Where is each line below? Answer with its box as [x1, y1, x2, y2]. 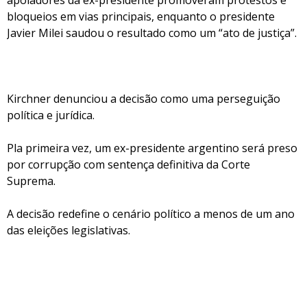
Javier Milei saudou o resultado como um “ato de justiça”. [7, 25, 297, 40]
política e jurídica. [7, 108, 95, 123]
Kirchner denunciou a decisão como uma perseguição [7, 91, 280, 106]
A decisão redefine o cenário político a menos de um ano [7, 206, 295, 221]
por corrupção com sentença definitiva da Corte [7, 157, 250, 172]
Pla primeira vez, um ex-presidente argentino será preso [7, 140, 297, 156]
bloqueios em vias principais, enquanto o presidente [7, 9, 275, 24]
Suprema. [7, 173, 56, 188]
